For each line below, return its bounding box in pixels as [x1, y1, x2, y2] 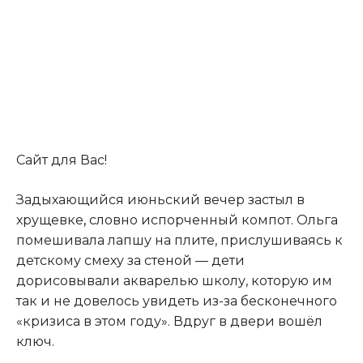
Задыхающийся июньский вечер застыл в [16, 192, 305, 208]
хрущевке [16, 212, 83, 228]
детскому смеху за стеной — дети [16, 253, 245, 269]
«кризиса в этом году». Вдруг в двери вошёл [16, 314, 322, 330]
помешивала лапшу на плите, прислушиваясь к [16, 233, 343, 249]
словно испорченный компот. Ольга [86, 212, 338, 228]
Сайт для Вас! [16, 152, 107, 169]
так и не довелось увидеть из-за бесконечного [16, 293, 337, 310]
